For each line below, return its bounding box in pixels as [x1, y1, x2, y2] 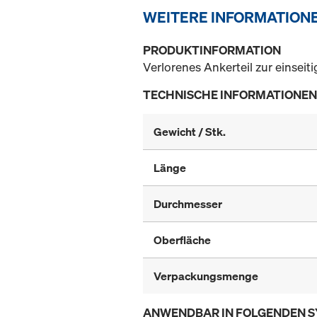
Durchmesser [154, 196, 222, 212]
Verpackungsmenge [154, 268, 258, 284]
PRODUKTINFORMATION [143, 42, 281, 59]
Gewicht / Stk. [154, 124, 226, 140]
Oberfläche [154, 232, 211, 248]
